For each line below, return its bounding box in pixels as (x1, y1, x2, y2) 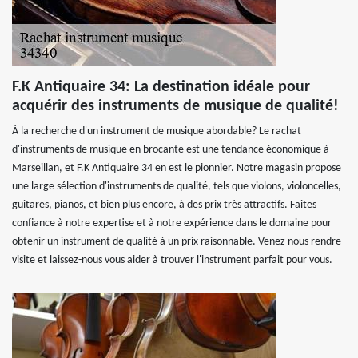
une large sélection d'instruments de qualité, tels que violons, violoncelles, (12, 181, 341, 193)
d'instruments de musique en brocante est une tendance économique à (12, 144, 329, 156)
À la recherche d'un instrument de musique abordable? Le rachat (12, 125, 301, 137)
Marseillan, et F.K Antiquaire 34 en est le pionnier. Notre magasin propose (12, 162, 341, 174)
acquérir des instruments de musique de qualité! (12, 98, 339, 114)
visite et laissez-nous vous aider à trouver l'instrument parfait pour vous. (12, 254, 332, 266)
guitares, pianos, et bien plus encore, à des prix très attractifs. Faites (12, 199, 316, 211)
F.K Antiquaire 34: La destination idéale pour (12, 79, 310, 95)
